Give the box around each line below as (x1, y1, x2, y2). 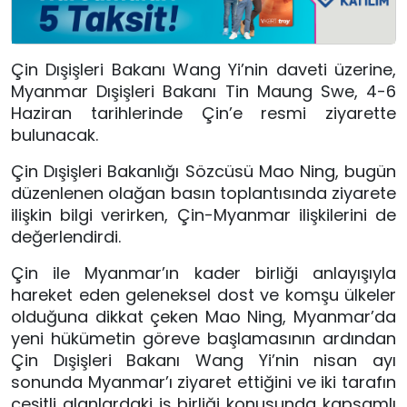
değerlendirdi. (11, 225, 121, 249)
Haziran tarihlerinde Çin (11, 102, 229, 125)
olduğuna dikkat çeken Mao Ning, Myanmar (11, 305, 371, 329)
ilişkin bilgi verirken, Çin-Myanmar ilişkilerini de (11, 203, 396, 227)
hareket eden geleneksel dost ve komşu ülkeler (11, 283, 396, 307)
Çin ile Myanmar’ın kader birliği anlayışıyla (11, 262, 396, 285)
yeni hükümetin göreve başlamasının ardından (11, 327, 396, 351)
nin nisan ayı (274, 349, 397, 372)
